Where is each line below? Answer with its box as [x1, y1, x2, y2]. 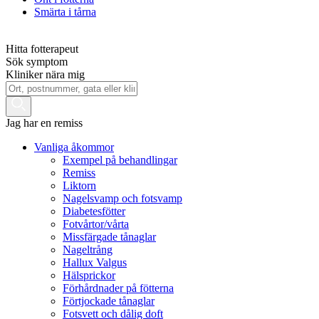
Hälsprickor [63, 269, 115, 282]
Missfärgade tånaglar [63, 231, 156, 244]
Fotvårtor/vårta [63, 218, 129, 231]
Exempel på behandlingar [63, 154, 177, 167]
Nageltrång [63, 244, 113, 256]
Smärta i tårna [34, 5, 96, 18]
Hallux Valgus [63, 256, 127, 269]
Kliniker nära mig [6, 68, 85, 80]
